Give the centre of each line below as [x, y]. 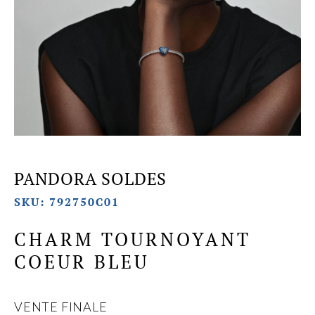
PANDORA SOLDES [91, 178]
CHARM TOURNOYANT [133, 239]
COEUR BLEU [82, 261]
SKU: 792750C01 [67, 201]
